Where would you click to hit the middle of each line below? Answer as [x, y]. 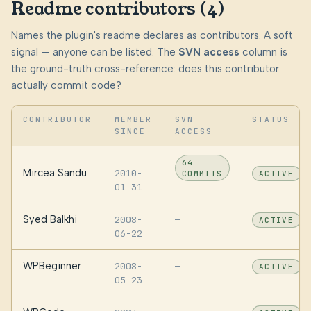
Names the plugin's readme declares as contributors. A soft [152, 36]
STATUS [271, 120]
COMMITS [202, 174]
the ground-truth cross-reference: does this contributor [145, 69]
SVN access [209, 52]
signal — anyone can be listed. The [95, 52]
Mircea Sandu [55, 173]
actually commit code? [66, 86]
